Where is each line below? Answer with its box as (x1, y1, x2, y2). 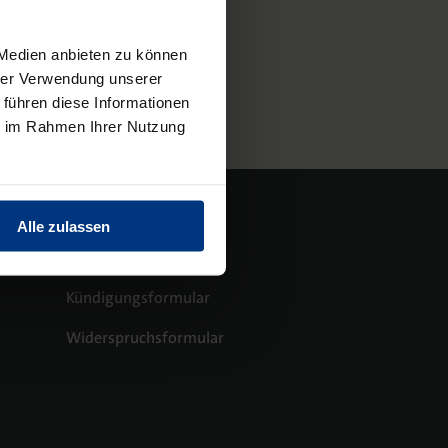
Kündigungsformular (66, 286, 210, 308)
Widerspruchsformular (66, 326, 224, 348)
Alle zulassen (17, 217, 110, 235)
